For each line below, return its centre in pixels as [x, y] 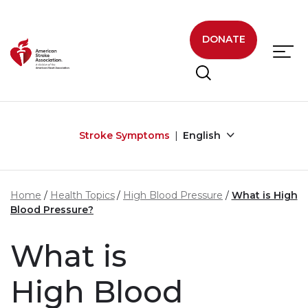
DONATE [223, 40]
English [203, 135]
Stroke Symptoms [124, 135]
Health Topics [82, 195]
